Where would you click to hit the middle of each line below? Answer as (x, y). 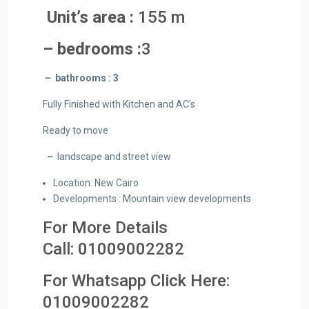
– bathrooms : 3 (81, 78)
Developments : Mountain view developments (153, 199)
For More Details (105, 228)
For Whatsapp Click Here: (136, 281)
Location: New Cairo (96, 183)
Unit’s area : (88, 17)
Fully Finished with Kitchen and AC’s (119, 104)
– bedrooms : (92, 49)
